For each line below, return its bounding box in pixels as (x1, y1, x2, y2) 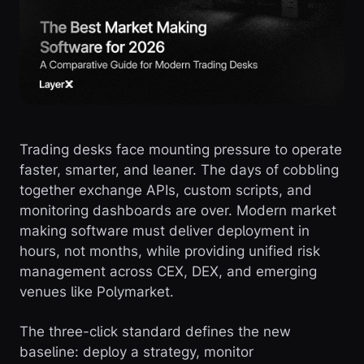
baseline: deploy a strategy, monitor (19, 344, 253, 360)
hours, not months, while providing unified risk (19, 243, 320, 259)
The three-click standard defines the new (19, 323, 291, 340)
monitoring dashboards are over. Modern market (19, 202, 336, 219)
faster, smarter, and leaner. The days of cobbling (19, 162, 339, 178)
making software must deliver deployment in (19, 223, 310, 239)
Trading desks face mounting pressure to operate (19, 141, 342, 158)
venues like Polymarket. (19, 284, 174, 300)
